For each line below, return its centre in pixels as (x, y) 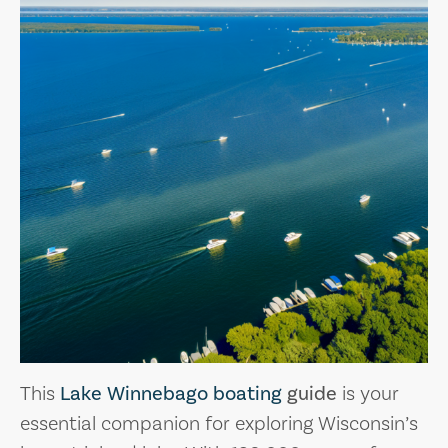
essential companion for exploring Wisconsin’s (219, 423)
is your (368, 393)
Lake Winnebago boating (171, 393)
